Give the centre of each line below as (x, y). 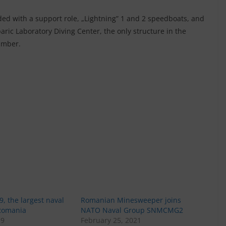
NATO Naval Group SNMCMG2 (132, 210)
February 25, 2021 (111, 220)
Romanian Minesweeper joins (131, 200)
